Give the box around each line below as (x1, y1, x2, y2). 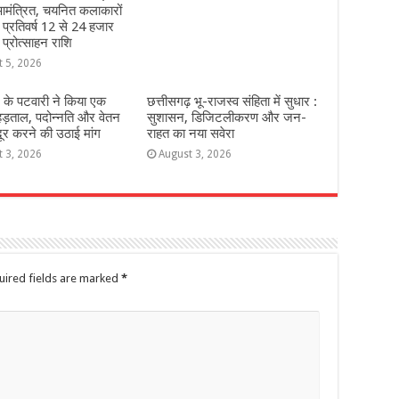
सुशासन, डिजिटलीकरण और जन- (146, 110, 306, 126)
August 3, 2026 (158, 148, 232, 160)
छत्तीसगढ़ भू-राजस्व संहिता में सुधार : (146, 94, 317, 110)
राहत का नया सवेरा (146, 126, 234, 142)
